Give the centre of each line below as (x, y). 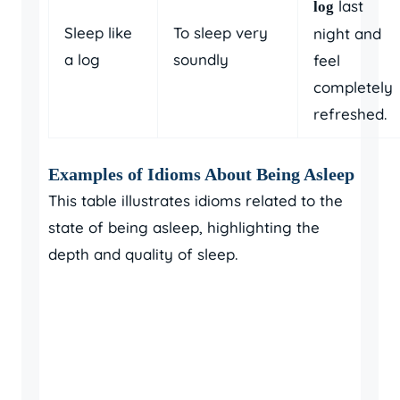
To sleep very (221, 32)
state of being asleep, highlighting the (184, 228)
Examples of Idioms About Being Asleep (201, 175)
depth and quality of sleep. (143, 254)
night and (347, 33)
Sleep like (98, 32)
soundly (201, 59)
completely (353, 87)
